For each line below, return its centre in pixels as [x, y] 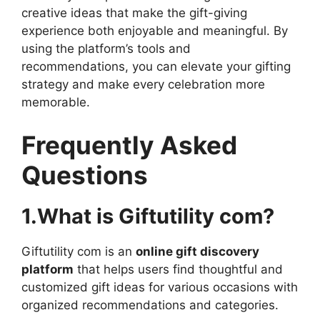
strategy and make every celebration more [143, 85]
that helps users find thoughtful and [178, 269]
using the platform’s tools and [106, 49]
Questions [85, 175]
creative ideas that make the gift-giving [134, 13]
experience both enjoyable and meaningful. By [155, 31]
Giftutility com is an [79, 251]
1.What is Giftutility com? [148, 216]
